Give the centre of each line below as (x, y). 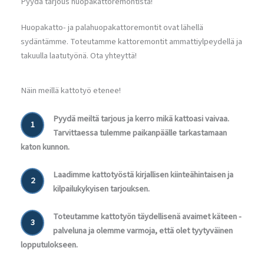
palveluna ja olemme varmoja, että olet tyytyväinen (143, 231)
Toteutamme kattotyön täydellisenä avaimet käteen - (147, 217)
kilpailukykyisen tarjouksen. (101, 189)
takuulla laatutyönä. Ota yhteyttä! (79, 56)
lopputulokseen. (49, 245)
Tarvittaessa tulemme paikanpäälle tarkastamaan (140, 133)
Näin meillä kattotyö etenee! (71, 91)
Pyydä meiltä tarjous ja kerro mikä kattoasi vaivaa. (141, 118)
